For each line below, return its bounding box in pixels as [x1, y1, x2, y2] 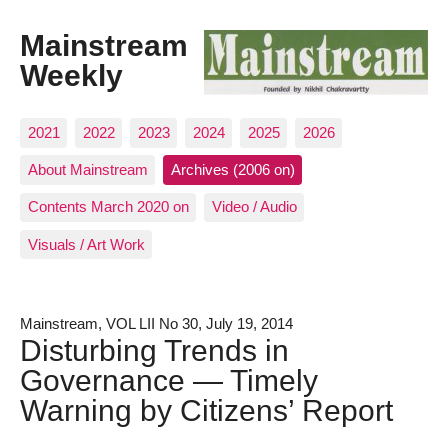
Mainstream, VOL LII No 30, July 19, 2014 [20, 314, 293, 332]
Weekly [20, 58, 123, 93]
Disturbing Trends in [20, 332, 289, 367]
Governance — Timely [20, 362, 318, 397]
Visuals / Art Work [27, 235, 145, 253]
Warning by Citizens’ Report [20, 392, 393, 427]
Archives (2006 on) [170, 161, 295, 179]
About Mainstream [27, 161, 148, 179]
